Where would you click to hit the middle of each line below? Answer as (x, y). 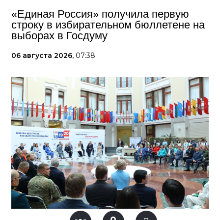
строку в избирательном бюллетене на (108, 25)
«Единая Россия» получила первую (100, 14)
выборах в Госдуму (59, 36)
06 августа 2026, (43, 55)
